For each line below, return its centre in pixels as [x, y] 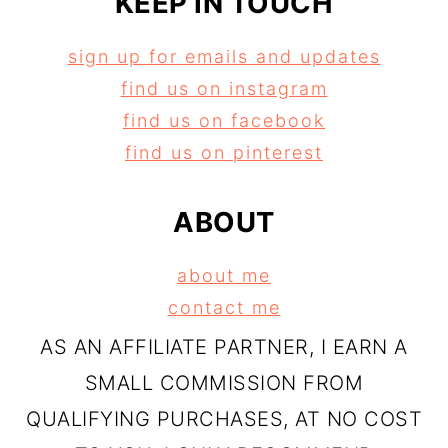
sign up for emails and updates [224, 57]
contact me [224, 308]
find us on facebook [224, 121]
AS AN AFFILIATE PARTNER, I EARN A [224, 347]
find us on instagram [224, 89]
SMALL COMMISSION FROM [224, 383]
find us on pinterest [224, 153]
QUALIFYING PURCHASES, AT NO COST [224, 419]
